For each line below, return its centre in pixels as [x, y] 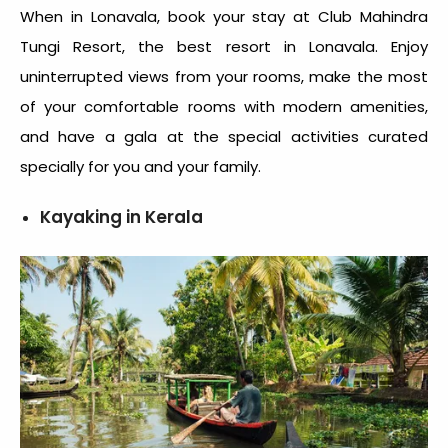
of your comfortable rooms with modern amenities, [224, 107]
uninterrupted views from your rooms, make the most [224, 77]
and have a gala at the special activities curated [224, 137]
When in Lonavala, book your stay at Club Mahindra [224, 17]
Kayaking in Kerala [121, 217]
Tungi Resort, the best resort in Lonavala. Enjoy [224, 47]
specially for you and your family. [142, 167]
